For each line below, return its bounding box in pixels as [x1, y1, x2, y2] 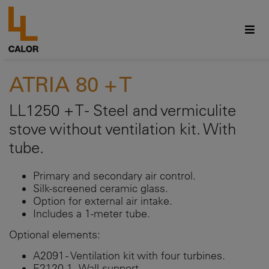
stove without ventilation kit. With [9, 119, 236, 139]
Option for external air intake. [33, 195, 172, 208]
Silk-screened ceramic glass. [33, 182, 168, 195]
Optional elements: [9, 228, 100, 241]
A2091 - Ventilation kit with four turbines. [33, 249, 225, 262]
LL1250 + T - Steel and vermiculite [9, 100, 236, 121]
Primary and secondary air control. [33, 169, 196, 183]
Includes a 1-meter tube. [33, 207, 150, 220]
